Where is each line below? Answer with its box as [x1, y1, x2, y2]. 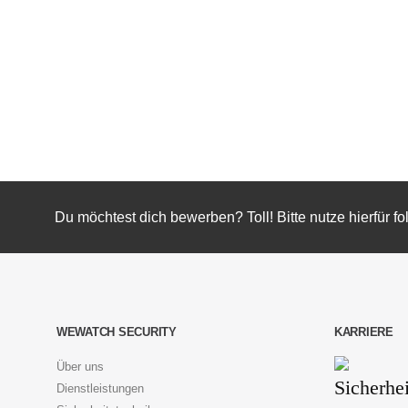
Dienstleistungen [56, 381, 144, 395]
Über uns [56, 359, 104, 373]
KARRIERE [334, 324, 393, 339]
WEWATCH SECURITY [56, 324, 177, 339]
